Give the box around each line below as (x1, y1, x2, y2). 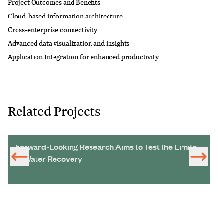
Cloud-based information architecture (8, 10, 123, 21)
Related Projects (8, 102, 101, 120)
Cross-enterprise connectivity (8, 23, 97, 35)
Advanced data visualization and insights (8, 37, 129, 48)
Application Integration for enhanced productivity (8, 51, 159, 62)
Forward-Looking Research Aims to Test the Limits (16, 141, 197, 152)
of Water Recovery (16, 152, 82, 164)
